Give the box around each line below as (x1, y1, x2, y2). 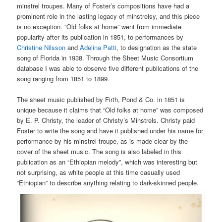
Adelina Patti (80, 43, 117, 53)
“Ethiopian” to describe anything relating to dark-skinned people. (17, 178, 201, 188)
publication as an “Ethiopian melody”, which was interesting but (17, 157, 198, 167)
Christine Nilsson (17, 43, 66, 53)
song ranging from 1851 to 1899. (17, 74, 110, 84)
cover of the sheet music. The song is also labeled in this (17, 147, 182, 157)
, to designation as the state (116, 43, 197, 53)
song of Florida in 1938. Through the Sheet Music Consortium (17, 53, 194, 63)
